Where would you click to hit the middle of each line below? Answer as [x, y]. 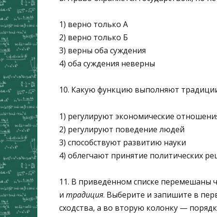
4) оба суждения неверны [107, 64]
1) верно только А [93, 24]
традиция [85, 194]
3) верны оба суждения [102, 51]
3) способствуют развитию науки [123, 142]
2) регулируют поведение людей [122, 129]
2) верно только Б [93, 38]
